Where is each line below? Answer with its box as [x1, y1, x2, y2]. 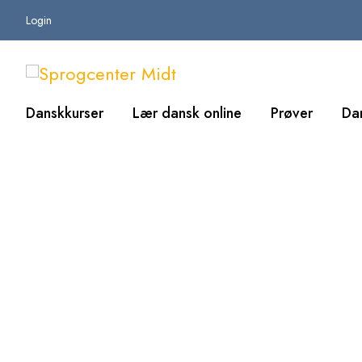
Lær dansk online [133, 103, 242, 124]
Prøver [271, 103, 313, 124]
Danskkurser [26, 103, 103, 124]
